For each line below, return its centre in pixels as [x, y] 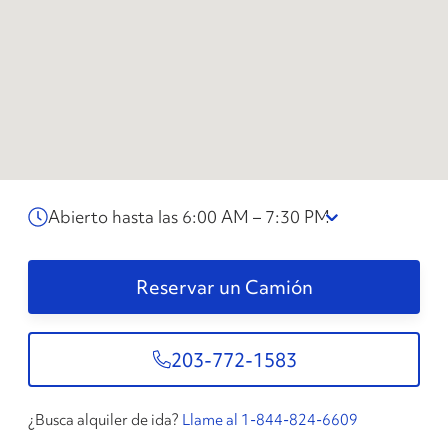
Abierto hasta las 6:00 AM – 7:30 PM [189, 216]
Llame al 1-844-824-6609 [270, 420]
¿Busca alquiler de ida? [103, 420]
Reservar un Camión [224, 287]
